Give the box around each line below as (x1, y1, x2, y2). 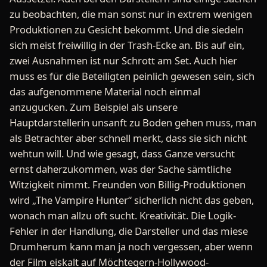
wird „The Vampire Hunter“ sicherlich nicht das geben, (10, 193, 254, 207)
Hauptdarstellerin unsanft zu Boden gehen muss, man (10, 116, 256, 130)
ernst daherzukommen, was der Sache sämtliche (10, 162, 231, 176)
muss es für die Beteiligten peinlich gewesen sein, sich (10, 69, 254, 83)
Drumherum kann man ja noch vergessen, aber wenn (10, 240, 253, 254)
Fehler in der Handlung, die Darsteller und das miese (10, 224, 248, 238)
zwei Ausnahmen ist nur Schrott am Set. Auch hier (10, 54, 237, 68)
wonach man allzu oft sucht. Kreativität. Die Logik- (10, 209, 236, 223)
